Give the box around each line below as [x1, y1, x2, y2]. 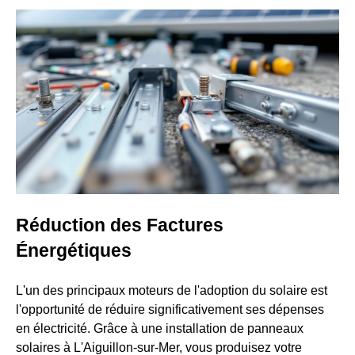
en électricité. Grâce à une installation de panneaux [16, 322, 303, 336]
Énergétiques [16, 240, 132, 261]
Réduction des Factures [16, 215, 223, 236]
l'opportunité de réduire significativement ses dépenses [16, 303, 324, 317]
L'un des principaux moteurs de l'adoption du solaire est [16, 284, 327, 298]
